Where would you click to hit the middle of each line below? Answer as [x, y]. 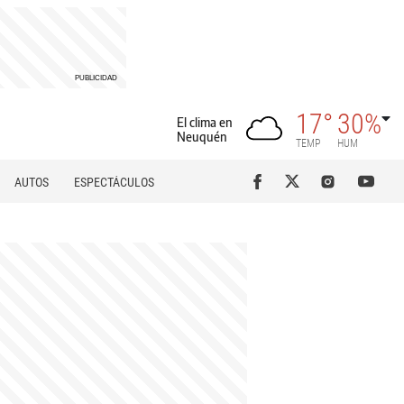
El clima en [205, 122]
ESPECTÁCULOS [114, 182]
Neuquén [202, 136]
